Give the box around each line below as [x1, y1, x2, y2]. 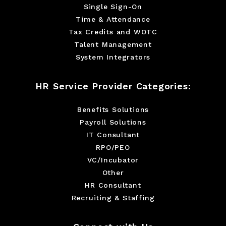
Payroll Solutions [80, 118, 146, 126]
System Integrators [75, 53, 151, 61]
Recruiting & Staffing [71, 194, 155, 202]
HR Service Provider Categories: [35, 81, 191, 91]
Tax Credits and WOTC [69, 28, 157, 36]
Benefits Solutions [77, 105, 149, 114]
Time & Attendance [76, 15, 150, 23]
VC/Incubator [87, 156, 139, 164]
